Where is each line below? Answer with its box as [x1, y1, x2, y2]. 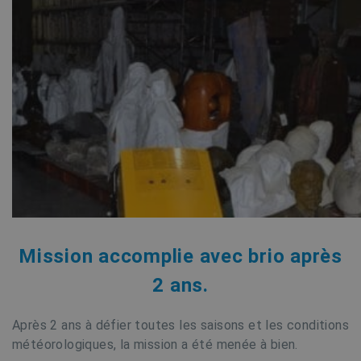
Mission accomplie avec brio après [19, 245, 342, 268]
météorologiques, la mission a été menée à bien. [12, 337, 298, 352]
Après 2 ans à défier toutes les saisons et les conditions [12, 317, 349, 333]
